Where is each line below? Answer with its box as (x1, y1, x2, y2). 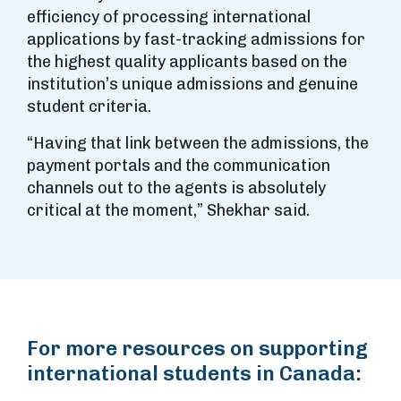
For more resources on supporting (27, 337, 368, 361)
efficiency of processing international (27, 7, 311, 27)
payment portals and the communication (27, 156, 330, 175)
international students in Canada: (27, 362, 362, 386)
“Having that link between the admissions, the (27, 133, 369, 153)
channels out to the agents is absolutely (27, 178, 326, 198)
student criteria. (27, 97, 151, 116)
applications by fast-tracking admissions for (27, 30, 365, 49)
